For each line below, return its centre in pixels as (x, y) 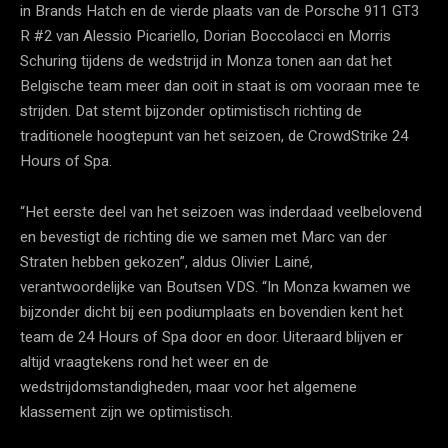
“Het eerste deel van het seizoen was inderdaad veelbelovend (221, 211)
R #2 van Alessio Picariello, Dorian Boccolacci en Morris (205, 35)
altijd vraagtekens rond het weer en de (144, 361)
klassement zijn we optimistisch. (126, 411)
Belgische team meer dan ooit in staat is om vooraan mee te (220, 85)
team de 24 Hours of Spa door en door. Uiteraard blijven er (211, 336)
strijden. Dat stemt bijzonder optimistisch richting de (191, 110)
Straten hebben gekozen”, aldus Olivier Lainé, (166, 261)
